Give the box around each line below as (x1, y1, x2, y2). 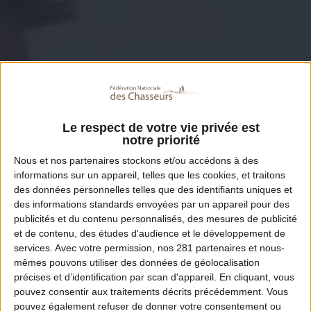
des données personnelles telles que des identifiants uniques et (14, 184, 292, 196)
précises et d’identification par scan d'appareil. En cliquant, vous (14, 271, 294, 283)
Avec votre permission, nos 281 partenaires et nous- (55, 242, 285, 254)
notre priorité (121, 133, 200, 148)
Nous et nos (14, 155, 69, 167)
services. (14, 242, 53, 254)
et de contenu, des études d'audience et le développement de (14, 228, 285, 239)
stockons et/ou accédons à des (119, 155, 258, 167)
